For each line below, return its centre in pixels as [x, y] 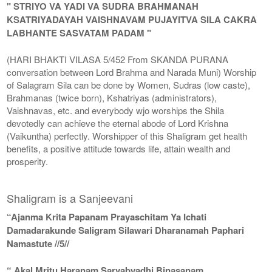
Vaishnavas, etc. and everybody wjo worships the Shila [116, 110]
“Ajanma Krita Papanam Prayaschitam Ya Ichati [107, 216]
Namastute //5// [38, 243]
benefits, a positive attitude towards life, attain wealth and [119, 148]
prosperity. [28, 161]
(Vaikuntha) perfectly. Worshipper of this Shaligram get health [127, 135]
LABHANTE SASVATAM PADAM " [79, 32]
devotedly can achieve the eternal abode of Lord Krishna [118, 123]
